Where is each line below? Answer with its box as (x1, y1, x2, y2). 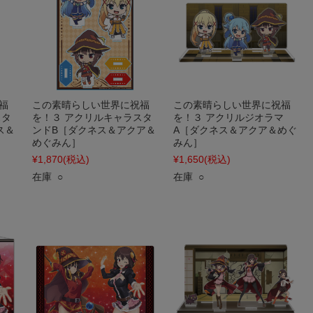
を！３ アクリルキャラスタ (32, 112, 152, 123)
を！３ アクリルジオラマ (173, 112, 284, 123)
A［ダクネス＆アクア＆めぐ (173, 124, 297, 136)
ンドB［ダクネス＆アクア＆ (32, 124, 156, 136)
